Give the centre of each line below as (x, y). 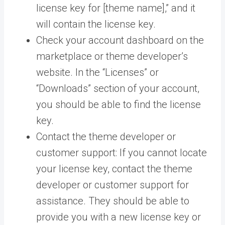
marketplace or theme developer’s (112, 56)
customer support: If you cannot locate (122, 153)
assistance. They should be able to (113, 201)
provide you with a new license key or (119, 217)
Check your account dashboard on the (120, 40)
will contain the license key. (96, 24)
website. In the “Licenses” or (97, 72)
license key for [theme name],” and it (116, 8)
